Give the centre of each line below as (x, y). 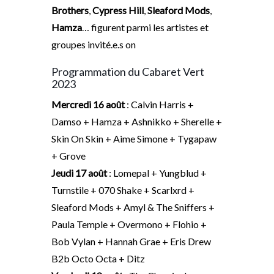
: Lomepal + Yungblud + (157, 173)
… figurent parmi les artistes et (145, 28)
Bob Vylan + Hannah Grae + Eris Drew (131, 242)
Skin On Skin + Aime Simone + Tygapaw (134, 139)
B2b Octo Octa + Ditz (98, 259)
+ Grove (68, 156)
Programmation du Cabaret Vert (128, 72)
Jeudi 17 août (79, 173)
